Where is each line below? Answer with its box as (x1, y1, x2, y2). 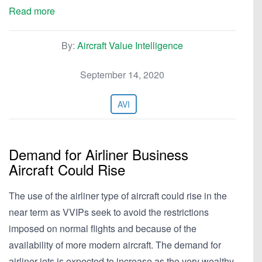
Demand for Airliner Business (9, 144, 188, 164)
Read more (9, 4, 55, 18)
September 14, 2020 (80, 68, 164, 81)
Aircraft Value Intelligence (77, 39, 183, 52)
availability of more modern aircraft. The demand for (9, 238, 221, 251)
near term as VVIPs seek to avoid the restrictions (9, 205, 209, 219)
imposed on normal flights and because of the (9, 222, 196, 235)
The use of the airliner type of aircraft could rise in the (9, 189, 227, 202)
